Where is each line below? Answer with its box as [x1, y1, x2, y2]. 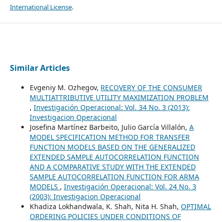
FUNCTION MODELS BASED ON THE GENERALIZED [29, 142, 195, 152]
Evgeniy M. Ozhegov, [29, 82, 101, 92]
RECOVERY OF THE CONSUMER [100, 82, 202, 92]
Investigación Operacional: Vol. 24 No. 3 [63, 181, 196, 191]
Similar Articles [9, 62, 70, 73]
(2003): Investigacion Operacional [29, 191, 141, 201]
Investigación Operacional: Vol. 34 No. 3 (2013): [33, 102, 190, 112]
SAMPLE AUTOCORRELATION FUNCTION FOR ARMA [29, 171, 199, 181]
